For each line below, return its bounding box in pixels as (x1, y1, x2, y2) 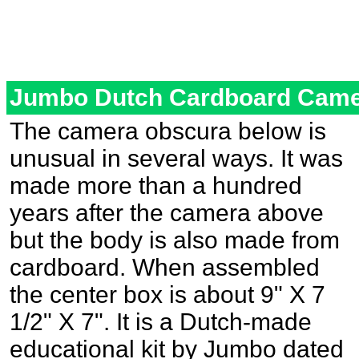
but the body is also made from (10, 227, 340, 253)
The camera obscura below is (10, 118, 326, 144)
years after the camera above (10, 200, 324, 226)
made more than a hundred (10, 172, 302, 199)
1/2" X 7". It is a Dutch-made (10, 309, 312, 335)
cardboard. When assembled (10, 254, 320, 280)
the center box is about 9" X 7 (10, 281, 325, 308)
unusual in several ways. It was (10, 145, 343, 171)
